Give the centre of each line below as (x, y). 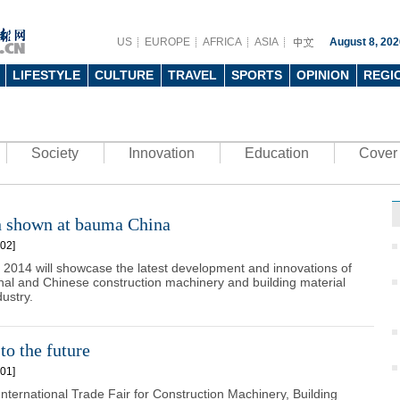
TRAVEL (192, 75)
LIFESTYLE (46, 75)
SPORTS (257, 75)
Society (55, 153)
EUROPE (167, 42)
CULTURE (124, 75)
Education (277, 153)
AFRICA (222, 42)
